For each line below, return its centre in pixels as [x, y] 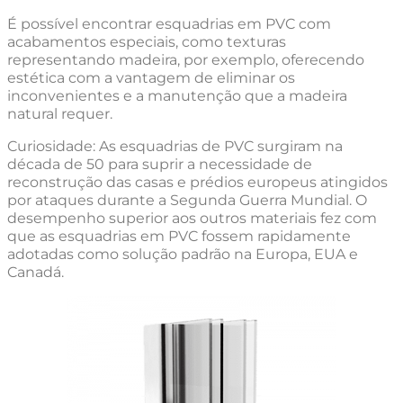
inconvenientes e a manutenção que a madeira [177, 95]
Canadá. [36, 272]
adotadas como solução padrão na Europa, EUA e [183, 254]
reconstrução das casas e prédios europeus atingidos [197, 182]
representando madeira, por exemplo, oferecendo [186, 59]
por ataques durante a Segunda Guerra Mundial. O [187, 200]
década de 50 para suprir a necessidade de [160, 164]
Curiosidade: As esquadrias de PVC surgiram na [175, 146]
